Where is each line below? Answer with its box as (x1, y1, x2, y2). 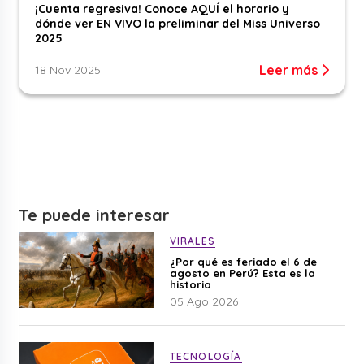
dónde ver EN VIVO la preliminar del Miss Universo (35, 15, 321, 31)
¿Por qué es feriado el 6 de (169, 254, 317, 268)
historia (169, 277, 211, 291)
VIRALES (169, 234, 215, 247)
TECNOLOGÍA (169, 349, 242, 362)
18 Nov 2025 (35, 62, 102, 77)
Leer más (258, 61, 321, 78)
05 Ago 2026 (169, 293, 238, 309)
